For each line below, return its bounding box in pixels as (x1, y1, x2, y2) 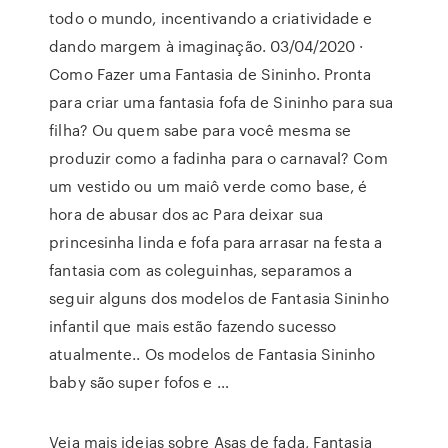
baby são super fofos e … (49, 371, 229, 393)
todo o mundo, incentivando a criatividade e (49, 7, 373, 29)
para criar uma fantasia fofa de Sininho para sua (49, 91, 394, 113)
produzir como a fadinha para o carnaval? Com (49, 147, 388, 169)
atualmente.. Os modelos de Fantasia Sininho (49, 343, 376, 365)
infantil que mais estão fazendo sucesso (49, 315, 337, 337)
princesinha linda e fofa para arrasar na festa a (49, 231, 383, 253)
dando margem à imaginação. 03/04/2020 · (49, 35, 364, 57)
